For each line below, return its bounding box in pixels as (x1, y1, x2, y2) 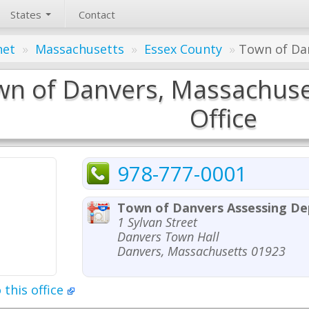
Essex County (144, 41, 222, 57)
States (10, 8, 44, 21)
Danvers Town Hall (117, 228, 219, 245)
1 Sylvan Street (117, 214, 197, 230)
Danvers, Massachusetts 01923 (117, 243, 286, 259)
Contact (79, 8, 115, 21)
